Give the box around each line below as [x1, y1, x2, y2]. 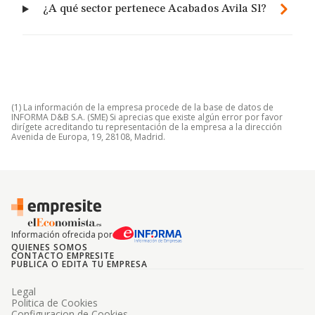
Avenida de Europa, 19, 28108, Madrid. [11, 131, 165, 143]
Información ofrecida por [11, 229, 112, 240]
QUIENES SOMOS [11, 241, 88, 253]
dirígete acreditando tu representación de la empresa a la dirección [11, 121, 282, 133]
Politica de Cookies [11, 296, 98, 309]
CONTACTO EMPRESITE [11, 250, 115, 262]
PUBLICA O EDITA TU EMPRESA [11, 258, 148, 270]
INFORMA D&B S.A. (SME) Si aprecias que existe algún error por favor [11, 111, 283, 123]
